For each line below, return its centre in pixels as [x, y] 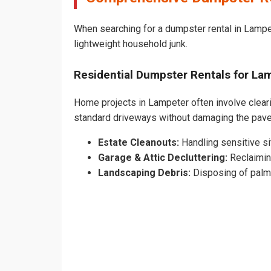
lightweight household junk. [131, 44]
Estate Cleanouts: [139, 143]
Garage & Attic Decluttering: [163, 158]
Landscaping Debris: [144, 173]
